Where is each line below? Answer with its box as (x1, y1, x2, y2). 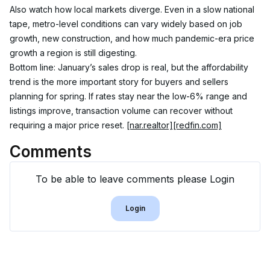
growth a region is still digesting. (10, 48, 137, 58)
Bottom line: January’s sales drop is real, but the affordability (10, 62, 251, 72)
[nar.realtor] (127, 120, 173, 130)
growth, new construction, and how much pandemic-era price (10, 33, 257, 43)
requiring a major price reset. (10, 120, 127, 130)
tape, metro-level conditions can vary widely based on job (10, 19, 245, 29)
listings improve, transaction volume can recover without (10, 105, 235, 116)
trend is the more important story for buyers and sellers (10, 77, 231, 87)
